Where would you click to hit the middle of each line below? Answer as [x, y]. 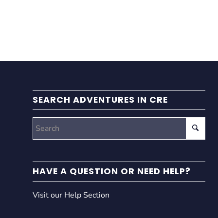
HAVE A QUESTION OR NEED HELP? [112, 171]
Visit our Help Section [71, 195]
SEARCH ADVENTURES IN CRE [100, 100]
